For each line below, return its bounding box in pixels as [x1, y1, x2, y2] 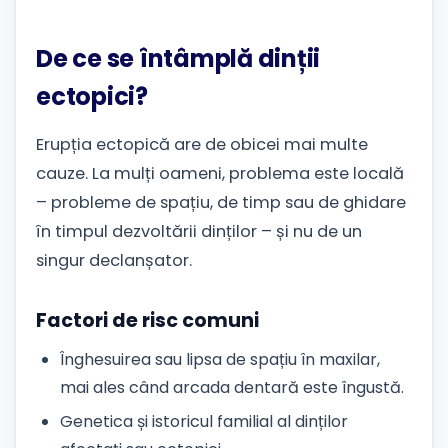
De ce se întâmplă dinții [36, 42, 321, 76]
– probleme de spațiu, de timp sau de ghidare [36, 191, 406, 215]
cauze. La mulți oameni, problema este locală [36, 162, 404, 186]
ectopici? [36, 80, 148, 114]
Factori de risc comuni [36, 307, 259, 335]
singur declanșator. [36, 249, 192, 273]
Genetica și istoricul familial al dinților [60, 410, 348, 434]
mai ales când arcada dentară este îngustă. [60, 375, 404, 399]
